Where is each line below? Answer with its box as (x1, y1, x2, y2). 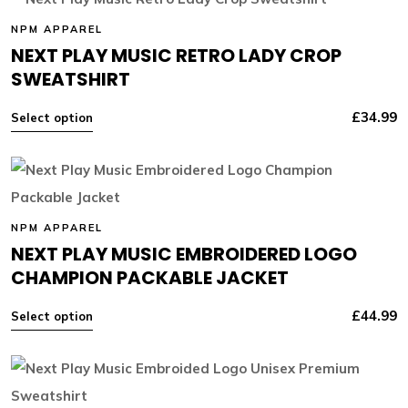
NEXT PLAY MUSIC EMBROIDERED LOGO (10, 240, 357, 267)
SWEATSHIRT (10, 66, 130, 92)
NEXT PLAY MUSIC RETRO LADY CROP (10, 42, 342, 68)
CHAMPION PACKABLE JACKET (10, 264, 289, 291)
